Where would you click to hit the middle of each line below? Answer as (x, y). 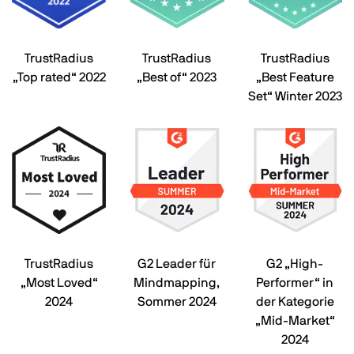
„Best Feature (295, 77)
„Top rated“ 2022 (59, 77)
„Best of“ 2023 (177, 77)
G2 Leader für (177, 264)
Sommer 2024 (177, 301)
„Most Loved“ (59, 282)
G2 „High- (295, 264)
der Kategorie (295, 301)
